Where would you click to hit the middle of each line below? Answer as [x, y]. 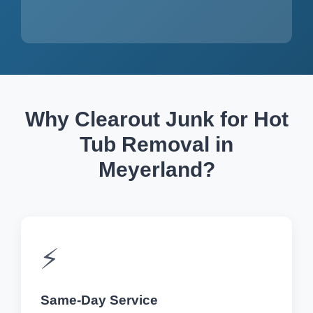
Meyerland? [156, 169]
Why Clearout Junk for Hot [156, 118]
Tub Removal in [156, 144]
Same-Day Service [99, 300]
